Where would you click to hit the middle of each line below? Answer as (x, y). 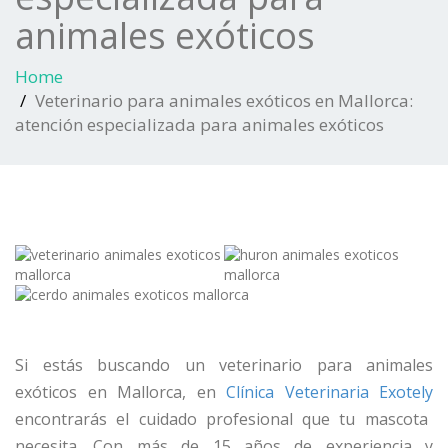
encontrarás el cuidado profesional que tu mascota (221, 419)
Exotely (406, 392)
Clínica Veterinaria (302, 392)
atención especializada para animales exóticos (199, 124)
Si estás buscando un (117, 365)
